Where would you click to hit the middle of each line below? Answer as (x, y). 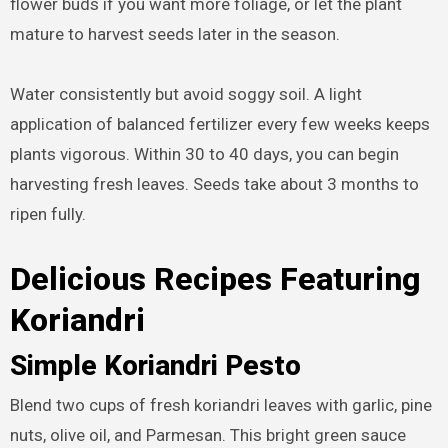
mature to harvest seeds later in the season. (174, 34)
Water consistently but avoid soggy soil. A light (185, 94)
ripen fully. (47, 214)
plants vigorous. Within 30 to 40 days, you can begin (204, 154)
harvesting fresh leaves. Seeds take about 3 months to (214, 184)
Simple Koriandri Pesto (155, 365)
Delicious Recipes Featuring (215, 279)
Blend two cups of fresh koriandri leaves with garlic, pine (220, 405)
